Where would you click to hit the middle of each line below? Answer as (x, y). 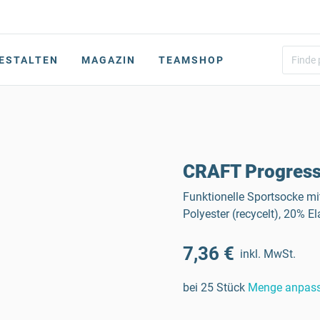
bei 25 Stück (214, 287)
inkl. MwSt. (268, 254)
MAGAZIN (109, 60)
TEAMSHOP (191, 60)
